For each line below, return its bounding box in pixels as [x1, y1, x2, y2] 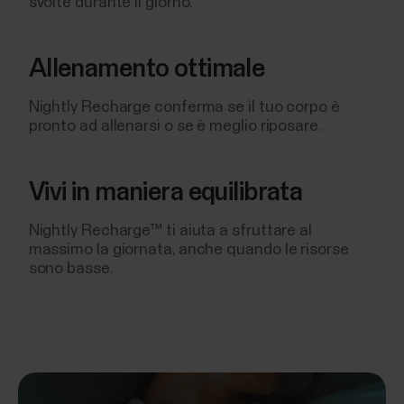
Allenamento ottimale [28, 56, 265, 82]
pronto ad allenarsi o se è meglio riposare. [28, 117, 322, 134]
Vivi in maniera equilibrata [28, 179, 303, 206]
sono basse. [28, 260, 114, 277]
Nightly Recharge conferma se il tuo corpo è [28, 98, 340, 115]
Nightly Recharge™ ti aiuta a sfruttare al [28, 222, 312, 239]
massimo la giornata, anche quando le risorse [28, 241, 349, 258]
